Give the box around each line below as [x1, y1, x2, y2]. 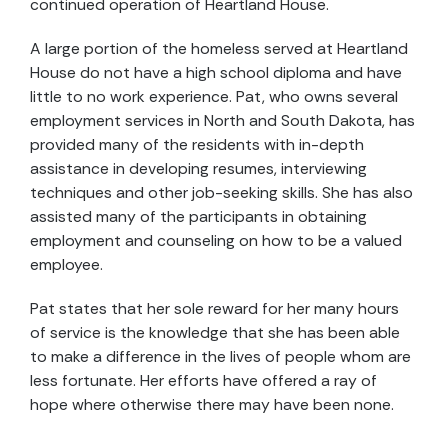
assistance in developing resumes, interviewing [30, 158, 367, 179]
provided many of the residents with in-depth [30, 134, 364, 155]
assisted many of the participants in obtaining [30, 206, 367, 227]
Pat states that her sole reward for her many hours [30, 298, 399, 319]
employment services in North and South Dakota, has [30, 110, 415, 131]
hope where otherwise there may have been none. [30, 394, 394, 415]
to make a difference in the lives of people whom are [30, 346, 411, 367]
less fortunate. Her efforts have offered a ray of [30, 370, 377, 391]
